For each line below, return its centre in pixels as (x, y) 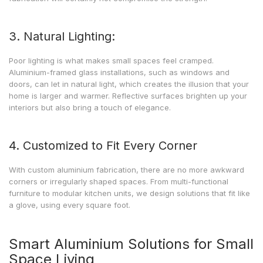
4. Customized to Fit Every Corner (103, 146)
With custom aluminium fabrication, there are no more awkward (127, 170)
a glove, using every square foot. (70, 205)
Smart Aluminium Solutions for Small (131, 244)
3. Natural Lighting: (62, 36)
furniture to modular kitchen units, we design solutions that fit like (129, 193)
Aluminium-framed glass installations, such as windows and (119, 72)
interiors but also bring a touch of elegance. (90, 107)
